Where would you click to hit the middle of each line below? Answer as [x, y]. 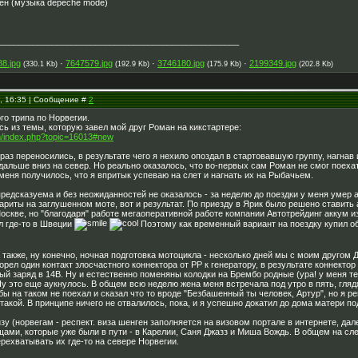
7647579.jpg [89, 63]
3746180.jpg [181, 63]
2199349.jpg [273, 63]
